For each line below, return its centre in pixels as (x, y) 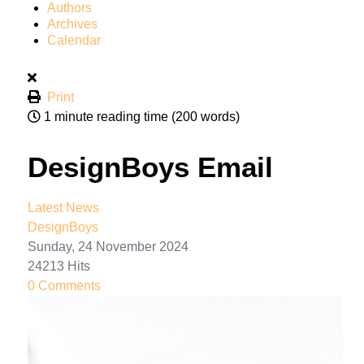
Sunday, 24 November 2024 (108, 246)
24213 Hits (59, 266)
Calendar (74, 40)
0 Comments (64, 285)
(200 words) (206, 116)
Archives (72, 24)
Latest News (63, 207)
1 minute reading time (106, 116)
